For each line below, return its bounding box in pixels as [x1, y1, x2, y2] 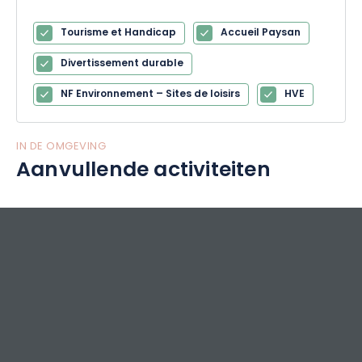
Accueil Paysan [221, 25, 301, 41]
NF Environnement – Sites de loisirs [61, 86, 240, 103]
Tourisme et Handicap [61, 25, 176, 41]
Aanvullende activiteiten [16, 154, 271, 188]
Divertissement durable [61, 56, 183, 72]
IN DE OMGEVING [16, 138, 106, 155]
